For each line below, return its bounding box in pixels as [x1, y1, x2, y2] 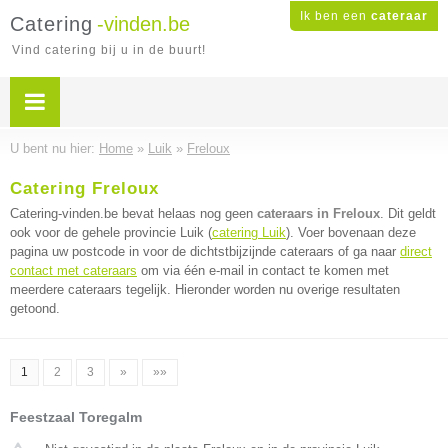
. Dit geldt [380, 206, 436, 221]
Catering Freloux [10, 179, 159, 198]
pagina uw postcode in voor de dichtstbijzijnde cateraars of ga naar [10, 244, 400, 259]
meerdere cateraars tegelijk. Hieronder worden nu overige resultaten [10, 282, 400, 297]
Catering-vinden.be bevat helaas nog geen [10, 206, 257, 221]
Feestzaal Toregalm [10, 409, 142, 425]
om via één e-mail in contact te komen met [137, 263, 389, 278]
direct [400, 244, 432, 259]
